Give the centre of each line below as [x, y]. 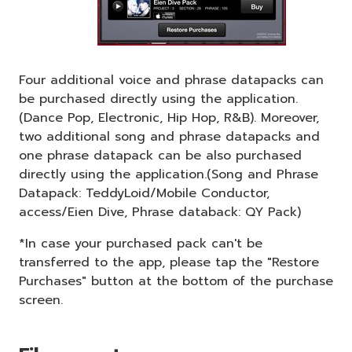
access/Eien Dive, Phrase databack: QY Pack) [160, 212]
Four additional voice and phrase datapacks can [171, 80]
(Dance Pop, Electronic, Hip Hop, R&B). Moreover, [169, 117]
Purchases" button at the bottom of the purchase [176, 281]
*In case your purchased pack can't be [141, 243]
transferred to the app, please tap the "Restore [169, 262]
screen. [41, 300]
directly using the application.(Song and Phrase [169, 174]
